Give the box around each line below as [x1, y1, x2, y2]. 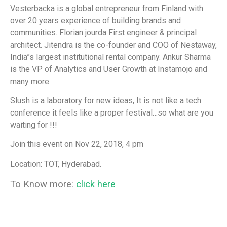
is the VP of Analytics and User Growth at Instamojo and [10, 64, 207, 74]
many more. [10, 76, 51, 86]
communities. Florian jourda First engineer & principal [10, 27, 197, 37]
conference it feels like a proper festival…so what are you [10, 108, 213, 118]
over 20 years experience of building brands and [10, 15, 181, 25]
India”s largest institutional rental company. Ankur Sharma [10, 52, 211, 62]
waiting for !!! [10, 120, 57, 130]
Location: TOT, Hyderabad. [10, 159, 101, 169]
